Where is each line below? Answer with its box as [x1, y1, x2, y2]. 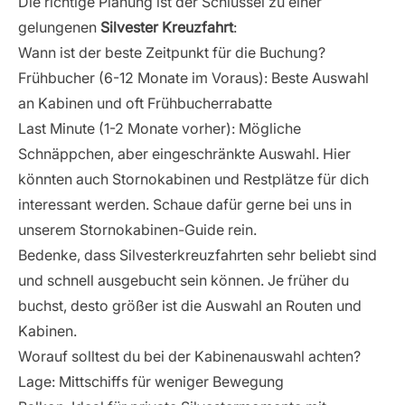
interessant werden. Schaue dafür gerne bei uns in [18, 195, 352, 213]
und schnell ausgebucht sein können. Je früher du [18, 271, 349, 289]
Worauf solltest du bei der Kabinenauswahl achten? [18, 347, 361, 365]
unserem [18, 221, 80, 239]
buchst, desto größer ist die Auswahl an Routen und [18, 297, 362, 315]
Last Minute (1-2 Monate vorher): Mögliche [18, 119, 301, 137]
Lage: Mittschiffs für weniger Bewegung [18, 372, 284, 391]
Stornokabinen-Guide [80, 221, 224, 239]
